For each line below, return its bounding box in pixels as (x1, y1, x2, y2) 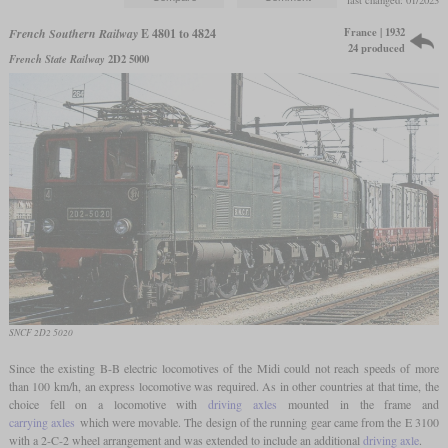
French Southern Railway (8, 25, 138, 43)
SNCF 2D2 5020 (8, 325, 73, 339)
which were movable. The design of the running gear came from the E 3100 (75, 413, 440, 430)
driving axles (208, 395, 277, 412)
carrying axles (8, 413, 76, 430)
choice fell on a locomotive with (8, 395, 208, 412)
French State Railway (8, 50, 105, 66)
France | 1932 (344, 24, 406, 41)
